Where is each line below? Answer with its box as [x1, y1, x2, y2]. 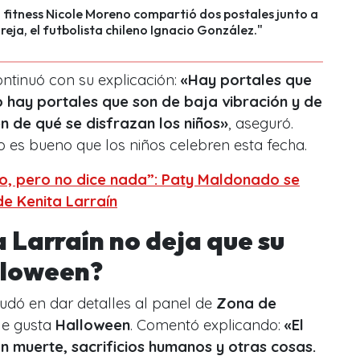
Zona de [216, 293, 276, 313]
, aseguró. [228, 113, 293, 133]
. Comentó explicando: [130, 315, 284, 334]
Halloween [55, 315, 130, 334]
